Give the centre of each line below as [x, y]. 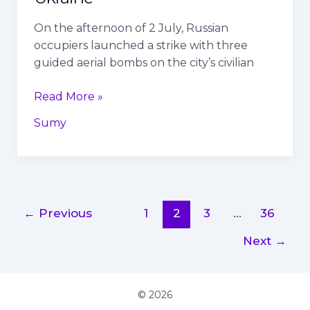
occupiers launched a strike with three [140, 45]
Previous [64, 213]
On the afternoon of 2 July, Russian [131, 28]
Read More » [68, 96]
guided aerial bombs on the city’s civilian [144, 62]
